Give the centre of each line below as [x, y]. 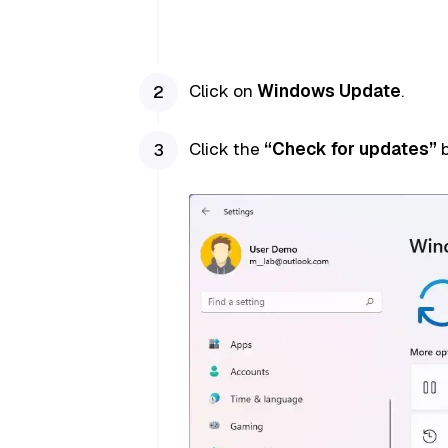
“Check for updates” [350, 149]
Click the [226, 149]
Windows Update [328, 90]
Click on [222, 90]
